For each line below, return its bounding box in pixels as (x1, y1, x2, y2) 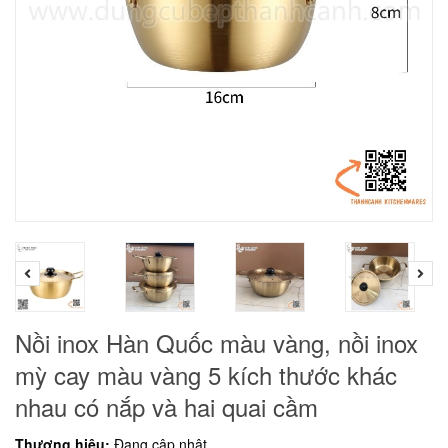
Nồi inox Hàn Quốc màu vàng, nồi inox (15, 325, 418, 360)
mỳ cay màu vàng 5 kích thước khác (15, 357, 397, 392)
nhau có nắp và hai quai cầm (15, 389, 318, 424)
